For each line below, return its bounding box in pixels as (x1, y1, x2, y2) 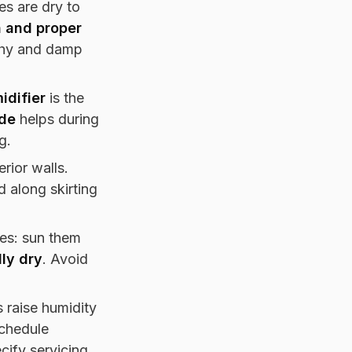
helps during (16, 110, 99, 127)
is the (46, 89, 84, 106)
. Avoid (42, 250, 88, 267)
